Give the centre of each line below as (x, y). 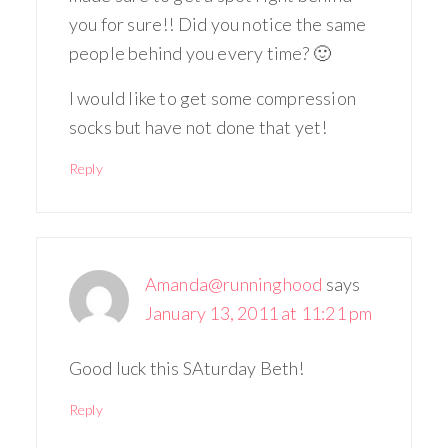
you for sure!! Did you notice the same (217, 24)
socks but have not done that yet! (198, 127)
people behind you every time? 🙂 (200, 53)
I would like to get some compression (212, 98)
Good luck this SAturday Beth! (186, 368)
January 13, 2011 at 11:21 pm (258, 313)
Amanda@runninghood (233, 284)
